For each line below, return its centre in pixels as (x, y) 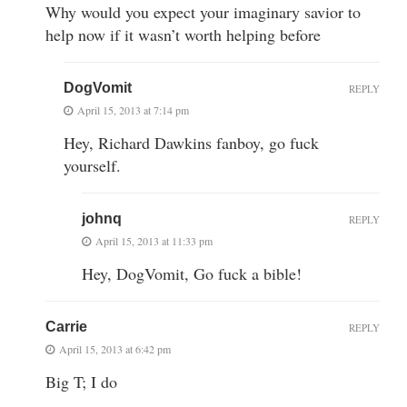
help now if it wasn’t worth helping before (183, 34)
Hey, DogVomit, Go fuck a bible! (192, 273)
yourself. (92, 165)
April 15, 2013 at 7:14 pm (133, 109)
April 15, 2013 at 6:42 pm (115, 348)
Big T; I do (81, 381)
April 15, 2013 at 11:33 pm (154, 240)
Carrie (66, 326)
